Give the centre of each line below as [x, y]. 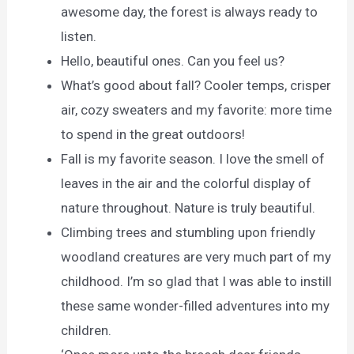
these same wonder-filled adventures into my [196, 305]
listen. [79, 36]
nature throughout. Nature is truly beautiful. [188, 207]
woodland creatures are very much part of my [196, 256]
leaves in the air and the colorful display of [186, 183]
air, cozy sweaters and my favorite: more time [197, 109]
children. [87, 330]
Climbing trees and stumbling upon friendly [188, 232]
